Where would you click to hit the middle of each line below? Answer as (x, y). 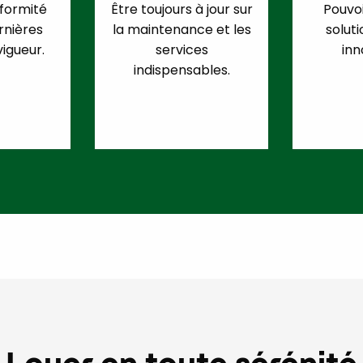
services (181, 50)
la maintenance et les (181, 30)
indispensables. (181, 70)
